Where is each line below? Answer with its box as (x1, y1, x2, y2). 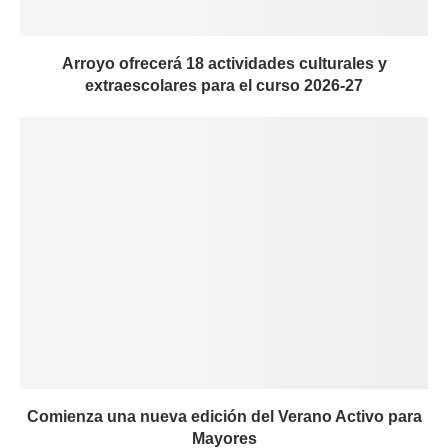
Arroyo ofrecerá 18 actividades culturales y (61, 55, 387, 73)
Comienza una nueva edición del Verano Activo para (26, 408, 422, 426)
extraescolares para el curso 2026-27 (85, 77, 363, 95)
